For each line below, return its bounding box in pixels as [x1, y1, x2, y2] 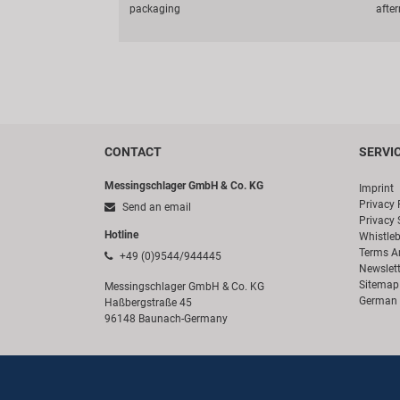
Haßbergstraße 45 [104, 296, 192, 310]
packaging [129, 3, 180, 16]
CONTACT [104, 145, 162, 160]
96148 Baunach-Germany [104, 312, 228, 326]
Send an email [120, 201, 191, 214]
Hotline [104, 229, 138, 242]
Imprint [359, 182, 394, 196]
